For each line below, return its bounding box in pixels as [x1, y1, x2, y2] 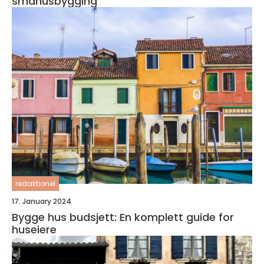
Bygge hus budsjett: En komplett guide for [12, 209, 234, 225]
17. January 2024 [12, 196, 71, 206]
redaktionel [15, 178, 55, 189]
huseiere [12, 222, 57, 237]
